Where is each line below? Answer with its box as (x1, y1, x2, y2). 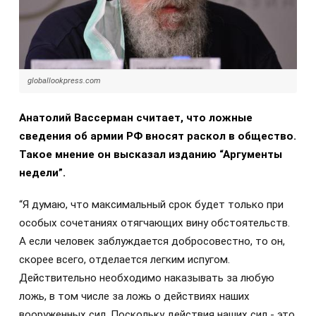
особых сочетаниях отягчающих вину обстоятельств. (19, 216, 290, 229)
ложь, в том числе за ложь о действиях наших (19, 289, 250, 303)
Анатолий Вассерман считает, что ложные (19, 111, 253, 125)
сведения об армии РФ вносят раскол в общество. (19, 130, 296, 143)
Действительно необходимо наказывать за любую (19, 271, 274, 284)
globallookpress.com (28, 76, 101, 86)
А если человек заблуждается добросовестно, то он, (19, 234, 285, 248)
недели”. (19, 166, 66, 180)
